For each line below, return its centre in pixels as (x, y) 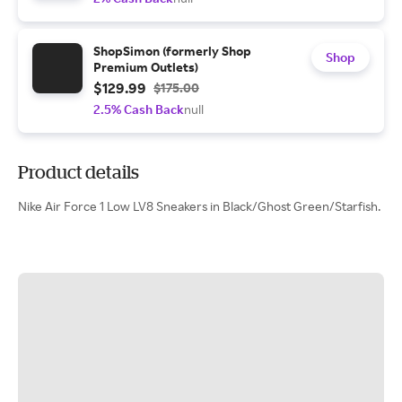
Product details (79, 172)
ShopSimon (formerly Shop (172, 51)
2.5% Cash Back (139, 109)
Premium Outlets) (146, 67)
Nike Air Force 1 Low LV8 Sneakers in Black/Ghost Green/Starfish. (199, 206)
